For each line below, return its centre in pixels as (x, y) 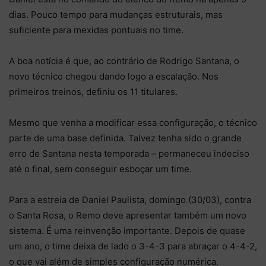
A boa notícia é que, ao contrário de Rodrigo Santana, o (124, 61)
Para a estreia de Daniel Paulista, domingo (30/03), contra (130, 199)
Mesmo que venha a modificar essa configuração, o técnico (133, 122)
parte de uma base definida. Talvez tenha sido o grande (125, 138)
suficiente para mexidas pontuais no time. (96, 30)
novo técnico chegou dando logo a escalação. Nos (114, 76)
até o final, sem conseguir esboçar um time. (100, 169)
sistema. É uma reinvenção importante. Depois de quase (127, 230)
